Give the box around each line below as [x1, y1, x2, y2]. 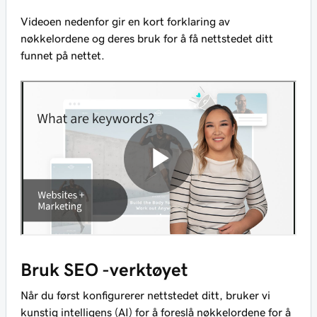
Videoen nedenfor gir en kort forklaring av [21, 16, 230, 27]
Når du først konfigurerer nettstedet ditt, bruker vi [21, 289, 270, 301]
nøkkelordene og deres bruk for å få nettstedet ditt [21, 33, 273, 44]
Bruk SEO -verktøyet [21, 260, 188, 279]
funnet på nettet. [21, 50, 105, 61]
